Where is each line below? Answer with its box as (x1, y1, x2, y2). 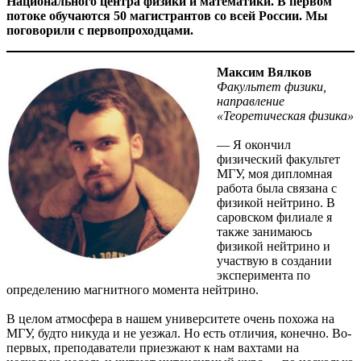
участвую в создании (217, 254, 332, 268)
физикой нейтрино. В (217, 196, 335, 210)
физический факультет (217, 152, 340, 167)
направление (217, 94, 284, 109)
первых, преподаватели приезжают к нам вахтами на (6, 341, 299, 355)
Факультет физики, (217, 80, 326, 94)
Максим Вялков (217, 65, 312, 80)
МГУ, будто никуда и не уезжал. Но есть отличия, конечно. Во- (6, 326, 351, 341)
